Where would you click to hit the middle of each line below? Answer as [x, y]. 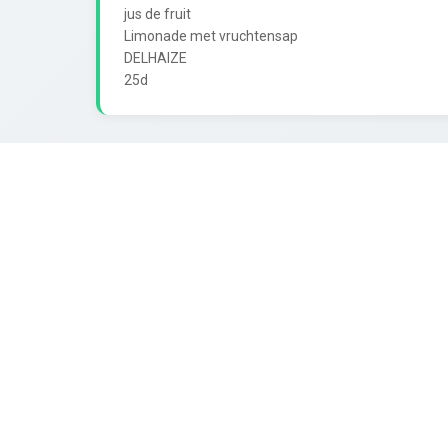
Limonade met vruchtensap [211, 35]
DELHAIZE [155, 57]
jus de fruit [157, 13]
